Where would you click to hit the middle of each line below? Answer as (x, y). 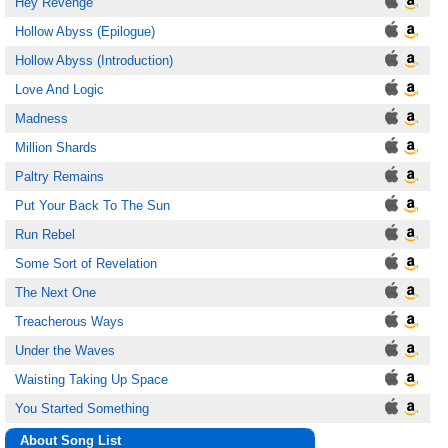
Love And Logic (59, 89)
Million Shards (56, 147)
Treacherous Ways (69, 321)
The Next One (55, 292)
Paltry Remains (59, 176)
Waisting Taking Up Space (91, 379)
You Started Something (82, 408)
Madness (41, 118)
